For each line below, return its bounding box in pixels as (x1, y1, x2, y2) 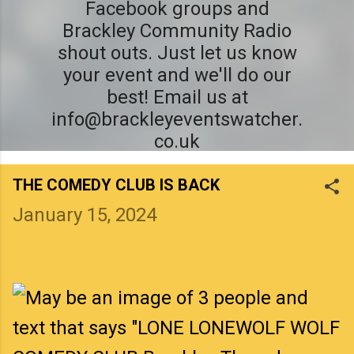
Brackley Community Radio (62, 19, 292, 42)
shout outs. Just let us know (57, 41, 297, 64)
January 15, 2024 (13, 203, 156, 226)
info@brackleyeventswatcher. (51, 107, 303, 130)
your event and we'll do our (62, 63, 292, 86)
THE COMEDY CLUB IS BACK (13, 175, 220, 194)
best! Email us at (106, 85, 248, 108)
